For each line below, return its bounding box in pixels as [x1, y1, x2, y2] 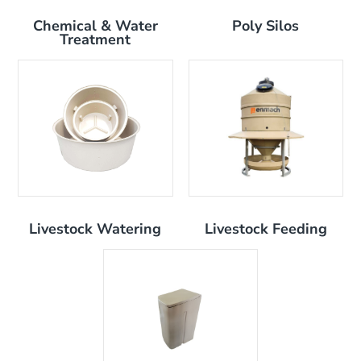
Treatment [60, 30, 131, 49]
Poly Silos [232, 16, 300, 35]
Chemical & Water [32, 16, 158, 35]
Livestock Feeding [204, 219, 327, 239]
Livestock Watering [29, 219, 162, 239]
